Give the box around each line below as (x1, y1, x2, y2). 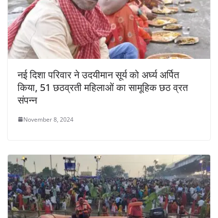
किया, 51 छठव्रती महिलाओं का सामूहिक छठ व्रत (18, 80, 188, 94)
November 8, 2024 (23, 115, 73, 124)
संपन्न (18, 93, 37, 107)
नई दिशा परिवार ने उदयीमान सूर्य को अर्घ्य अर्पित (18, 68, 179, 81)
